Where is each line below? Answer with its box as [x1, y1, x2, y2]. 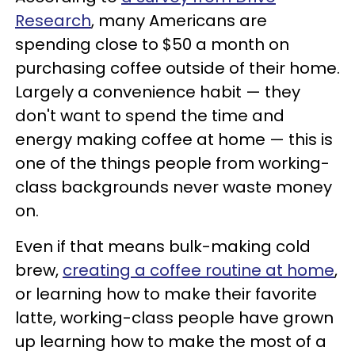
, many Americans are [91, 10, 267, 32]
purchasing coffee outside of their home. [15, 57, 340, 80]
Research [15, 10, 91, 32]
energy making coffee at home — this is [15, 128, 333, 151]
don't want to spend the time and [15, 105, 284, 128]
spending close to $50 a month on [15, 33, 289, 56]
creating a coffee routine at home [63, 259, 334, 282]
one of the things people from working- [15, 152, 330, 175]
